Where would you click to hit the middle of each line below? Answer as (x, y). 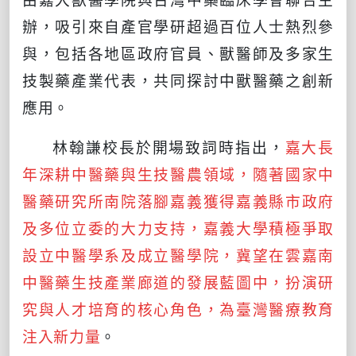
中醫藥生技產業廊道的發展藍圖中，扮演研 (178, 281)
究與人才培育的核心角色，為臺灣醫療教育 (178, 308)
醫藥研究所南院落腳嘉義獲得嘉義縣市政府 (178, 200)
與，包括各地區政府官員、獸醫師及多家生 (178, 52)
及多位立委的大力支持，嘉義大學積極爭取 (178, 227)
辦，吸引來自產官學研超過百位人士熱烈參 (178, 25)
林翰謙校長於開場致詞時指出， (169, 146)
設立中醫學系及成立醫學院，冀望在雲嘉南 (178, 254)
